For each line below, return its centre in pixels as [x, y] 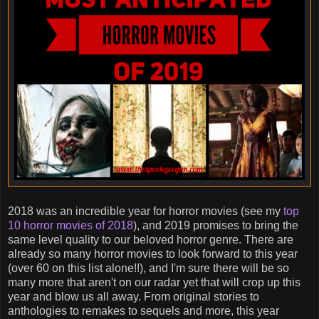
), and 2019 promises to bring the [216, 225]
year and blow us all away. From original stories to [134, 296]
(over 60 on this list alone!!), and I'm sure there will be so [148, 268]
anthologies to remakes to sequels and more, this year [143, 310]
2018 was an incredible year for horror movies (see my [146, 211]
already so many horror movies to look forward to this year [153, 253]
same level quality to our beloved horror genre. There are [151, 239]
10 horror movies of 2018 [70, 225]
